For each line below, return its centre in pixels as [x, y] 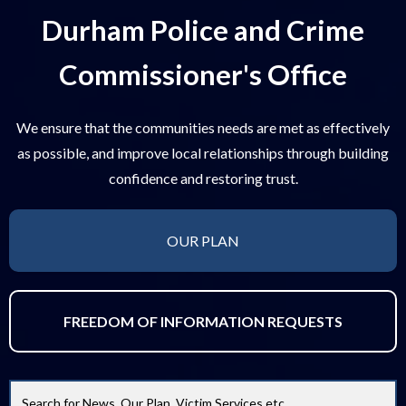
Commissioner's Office [203, 74]
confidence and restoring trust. [203, 178]
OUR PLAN [203, 241]
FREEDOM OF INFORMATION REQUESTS [203, 321]
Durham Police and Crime [203, 30]
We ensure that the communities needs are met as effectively [203, 127]
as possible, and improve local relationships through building [203, 153]
